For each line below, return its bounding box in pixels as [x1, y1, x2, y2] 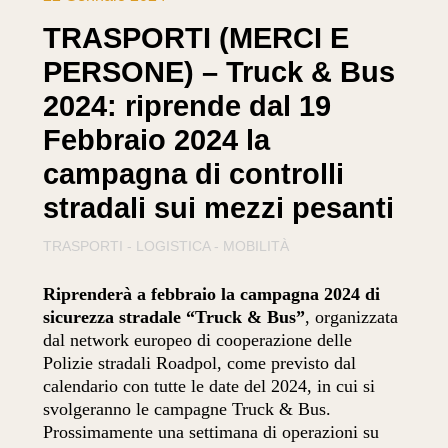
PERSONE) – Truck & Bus [43, 55, 396, 88]
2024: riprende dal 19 [43, 89, 332, 122]
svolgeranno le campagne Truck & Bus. [43, 399, 332, 420]
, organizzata [305, 307, 399, 328]
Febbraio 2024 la [43, 123, 271, 156]
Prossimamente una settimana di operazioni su [43, 422, 380, 443]
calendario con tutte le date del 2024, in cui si [43, 376, 376, 397]
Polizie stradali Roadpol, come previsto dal [43, 353, 357, 374]
